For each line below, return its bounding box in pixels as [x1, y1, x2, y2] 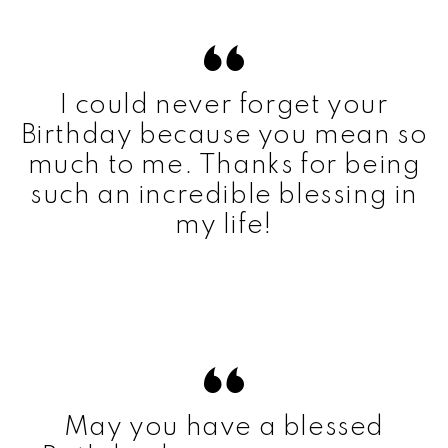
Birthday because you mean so [20, 121, 428, 149]
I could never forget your [59, 91, 389, 119]
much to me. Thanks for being [27, 151, 421, 179]
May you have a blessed [63, 413, 385, 441]
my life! [175, 211, 273, 239]
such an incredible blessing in [29, 181, 418, 209]
